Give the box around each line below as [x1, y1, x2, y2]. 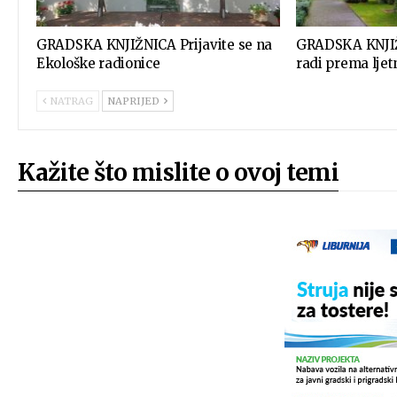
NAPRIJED [108, 94, 162, 107]
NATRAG [48, 94, 93, 107]
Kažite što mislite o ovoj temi [18, 157, 339, 187]
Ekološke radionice [36, 54, 160, 72]
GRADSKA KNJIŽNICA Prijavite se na [36, 35, 273, 53]
